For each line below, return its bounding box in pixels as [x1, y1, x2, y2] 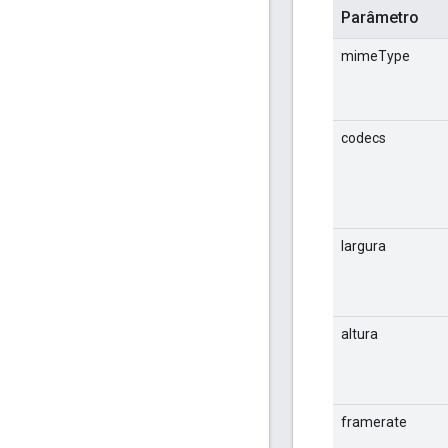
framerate [341, 413, 407, 430]
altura [341, 325, 378, 342]
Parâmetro [341, 7, 419, 27]
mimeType [341, 47, 410, 64]
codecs [341, 129, 386, 146]
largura [341, 237, 386, 254]
